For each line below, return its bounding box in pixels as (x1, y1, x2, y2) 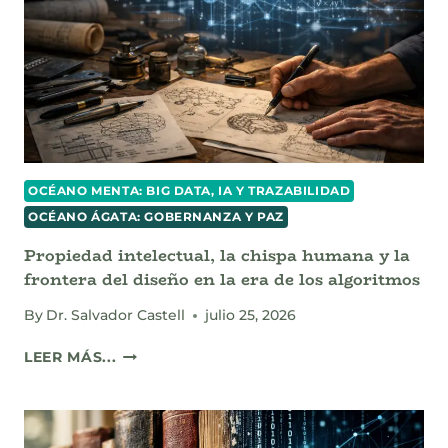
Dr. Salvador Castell (46, 307, 186, 324)
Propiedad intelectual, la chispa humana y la (24, 242, 410, 268)
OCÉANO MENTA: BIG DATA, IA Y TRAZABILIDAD (28, 182, 351, 198)
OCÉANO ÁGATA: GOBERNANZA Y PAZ (28, 208, 284, 224)
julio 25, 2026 (205, 307, 297, 324)
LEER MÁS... (24, 349, 117, 366)
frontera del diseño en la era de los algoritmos (24, 266, 420, 292)
